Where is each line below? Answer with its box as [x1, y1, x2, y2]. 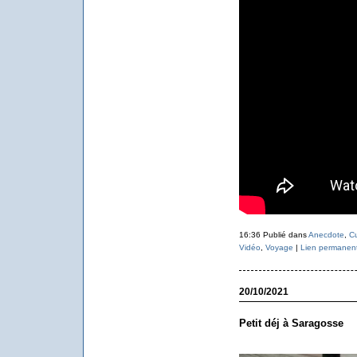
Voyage [265, 243, 293, 252]
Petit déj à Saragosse [238, 317, 343, 329]
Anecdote [308, 230, 344, 239]
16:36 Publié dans [238, 230, 308, 239]
